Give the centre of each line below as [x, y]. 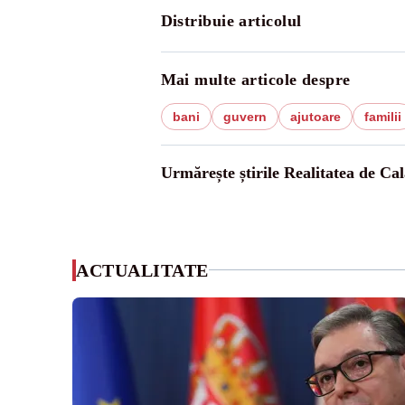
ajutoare [315, 116]
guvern [245, 116]
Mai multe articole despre [255, 79]
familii [382, 116]
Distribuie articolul [231, 20]
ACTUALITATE [142, 270]
